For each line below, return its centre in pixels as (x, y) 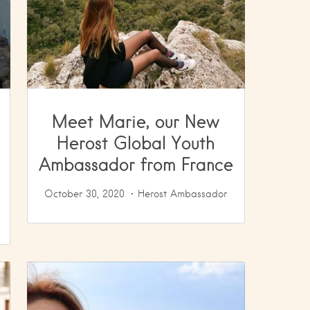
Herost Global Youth (136, 142)
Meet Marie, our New (136, 121)
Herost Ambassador (183, 193)
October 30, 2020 (85, 193)
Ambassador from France (136, 164)
